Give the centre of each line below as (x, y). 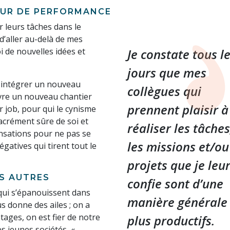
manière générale (177, 202)
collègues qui (164, 91)
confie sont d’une (175, 184)
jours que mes (167, 73)
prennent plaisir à (178, 110)
